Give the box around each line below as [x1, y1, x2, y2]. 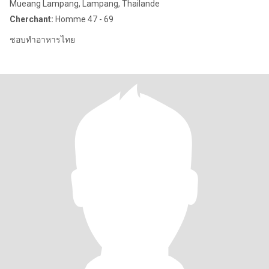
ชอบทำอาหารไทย [10, 35, 75, 44]
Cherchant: [10, 14, 53, 24]
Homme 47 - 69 [53, 14, 113, 24]
